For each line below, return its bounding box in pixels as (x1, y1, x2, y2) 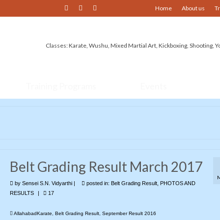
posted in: (84, 180, 111, 186)
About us (182, 4, 205, 12)
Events (139, 81, 167, 91)
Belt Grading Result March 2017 (9, 158, 202, 175)
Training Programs (26, 81, 97, 91)
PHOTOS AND (160, 180, 195, 186)
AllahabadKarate (13, 211, 52, 216)
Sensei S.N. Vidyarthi (22, 180, 72, 186)
